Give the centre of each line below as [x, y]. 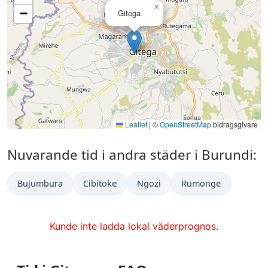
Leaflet [135, 124]
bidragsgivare [234, 124]
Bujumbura [40, 184]
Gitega [129, 13]
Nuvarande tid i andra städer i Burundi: [132, 155]
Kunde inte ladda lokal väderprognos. [134, 226]
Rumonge [201, 184]
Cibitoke [100, 184]
